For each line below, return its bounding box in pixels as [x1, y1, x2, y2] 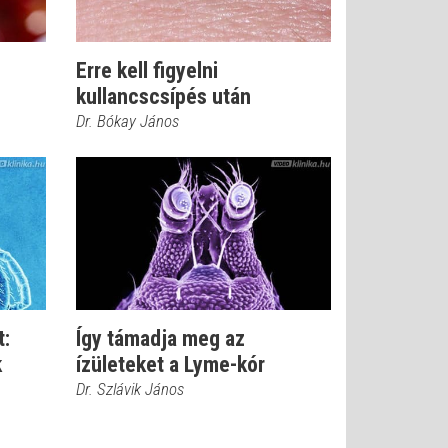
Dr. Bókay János [76, 111, 179, 131]
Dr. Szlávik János [76, 379, 184, 399]
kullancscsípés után [76, 84, 251, 109]
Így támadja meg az [76, 326, 245, 351]
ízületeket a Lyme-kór [76, 352, 265, 377]
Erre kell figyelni [76, 58, 218, 83]
